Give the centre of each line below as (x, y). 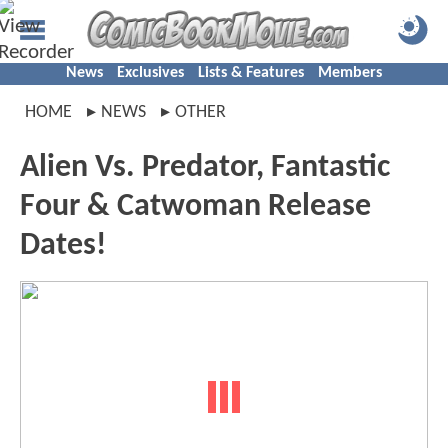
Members (350, 73)
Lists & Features (251, 73)
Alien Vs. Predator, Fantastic (205, 168)
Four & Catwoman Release (195, 207)
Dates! (63, 246)
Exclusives (150, 73)
